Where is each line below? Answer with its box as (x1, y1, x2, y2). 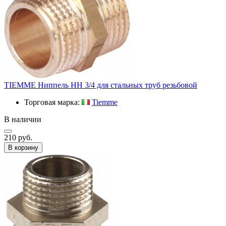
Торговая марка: (24, 97, 82, 106)
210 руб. (4, 133, 32, 142)
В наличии (4, 115, 41, 124)
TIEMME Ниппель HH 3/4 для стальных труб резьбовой (4, 80, 197, 89)
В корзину (8, 143, 38, 151)
